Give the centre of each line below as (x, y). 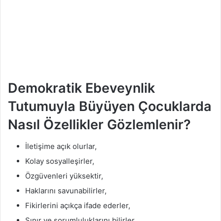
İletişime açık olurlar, (61, 147)
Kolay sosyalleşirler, (60, 161)
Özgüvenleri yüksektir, (64, 176)
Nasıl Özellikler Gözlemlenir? (99, 124)
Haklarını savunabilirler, (66, 191)
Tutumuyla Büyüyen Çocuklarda (110, 106)
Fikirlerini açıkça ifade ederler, (78, 206)
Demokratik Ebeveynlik (81, 88)
